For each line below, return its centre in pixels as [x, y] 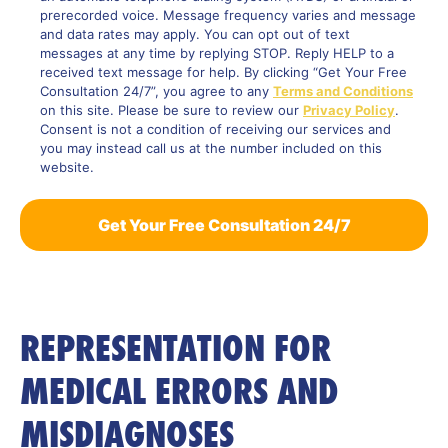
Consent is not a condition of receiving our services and [215, 128]
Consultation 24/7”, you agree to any [156, 90]
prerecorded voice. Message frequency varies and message [228, 14]
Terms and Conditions [343, 90]
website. [67, 166]
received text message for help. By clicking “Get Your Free [223, 71]
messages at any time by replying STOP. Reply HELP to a [217, 52]
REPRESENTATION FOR [175, 348]
